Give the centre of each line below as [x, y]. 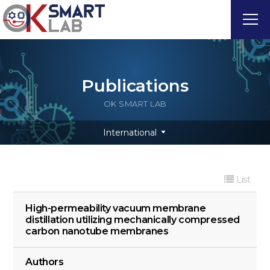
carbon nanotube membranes [97, 231]
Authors [45, 262]
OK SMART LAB [135, 104]
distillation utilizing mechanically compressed [133, 220]
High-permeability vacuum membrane [116, 208]
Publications [135, 86]
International [130, 133]
